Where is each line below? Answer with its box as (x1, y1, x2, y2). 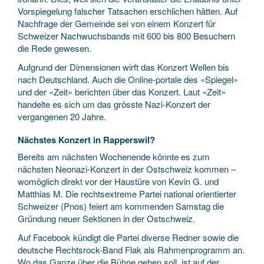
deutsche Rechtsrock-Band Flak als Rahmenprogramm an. (18, 243, 245, 256)
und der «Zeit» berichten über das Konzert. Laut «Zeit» (18, 85, 226, 98)
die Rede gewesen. (18, 42, 91, 54)
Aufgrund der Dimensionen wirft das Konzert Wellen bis (18, 60, 229, 73)
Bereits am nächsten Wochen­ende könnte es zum (18, 150, 210, 163)
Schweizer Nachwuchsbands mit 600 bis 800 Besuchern (18, 29, 235, 42)
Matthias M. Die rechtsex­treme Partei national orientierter (18, 187, 236, 200)
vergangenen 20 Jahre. (18, 110, 106, 123)
